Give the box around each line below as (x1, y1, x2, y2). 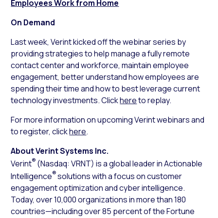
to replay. (137, 94, 172, 106)
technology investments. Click (11, 94, 120, 106)
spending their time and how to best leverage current (11, 83, 200, 94)
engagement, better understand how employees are (11, 71, 200, 82)
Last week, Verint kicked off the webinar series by (11, 36, 186, 47)
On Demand (11, 17, 55, 28)
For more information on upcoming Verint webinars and (11, 114, 205, 125)
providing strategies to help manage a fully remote (11, 48, 190, 59)
